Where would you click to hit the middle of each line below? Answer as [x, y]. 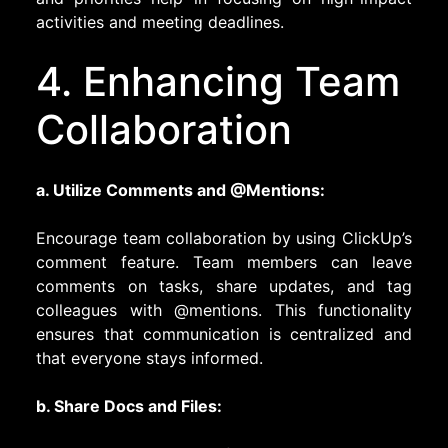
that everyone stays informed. [149, 357]
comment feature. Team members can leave [224, 261]
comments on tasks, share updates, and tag [224, 285]
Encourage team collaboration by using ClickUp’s [224, 237]
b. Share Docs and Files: [129, 405]
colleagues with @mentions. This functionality [224, 309]
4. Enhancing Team [218, 81]
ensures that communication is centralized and [224, 333]
